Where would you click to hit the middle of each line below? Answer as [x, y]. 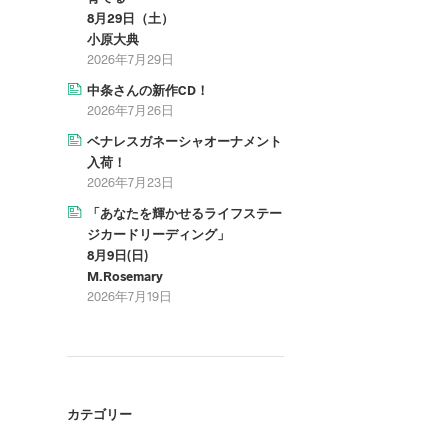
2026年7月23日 [130, 181]
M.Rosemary [124, 275]
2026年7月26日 [130, 109]
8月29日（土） [130, 17]
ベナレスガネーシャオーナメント [184, 140]
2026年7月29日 [130, 58]
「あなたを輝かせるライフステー [184, 212]
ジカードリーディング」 [158, 233]
